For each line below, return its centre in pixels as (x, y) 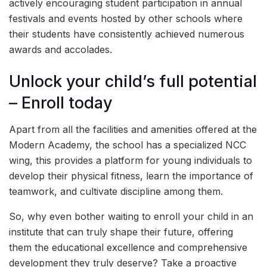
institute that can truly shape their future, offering (121, 232)
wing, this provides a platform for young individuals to (131, 161)
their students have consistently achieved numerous (127, 34)
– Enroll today (61, 103)
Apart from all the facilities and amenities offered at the (133, 130)
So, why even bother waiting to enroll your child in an (131, 217)
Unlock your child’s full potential (133, 81)
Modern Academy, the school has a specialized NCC (128, 145)
